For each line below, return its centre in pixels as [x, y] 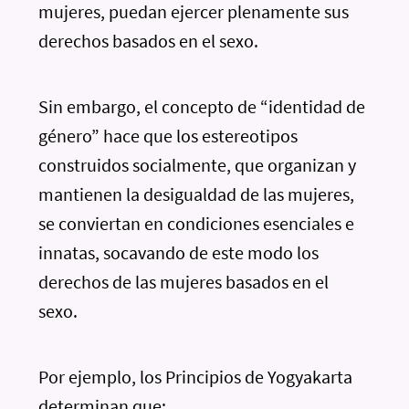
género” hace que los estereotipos [168, 136]
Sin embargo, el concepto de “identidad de [202, 106]
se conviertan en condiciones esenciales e [197, 223]
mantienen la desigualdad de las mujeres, [197, 194]
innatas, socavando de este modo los [179, 252]
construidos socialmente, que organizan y [198, 165]
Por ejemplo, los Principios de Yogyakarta [196, 377]
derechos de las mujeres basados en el [184, 282]
